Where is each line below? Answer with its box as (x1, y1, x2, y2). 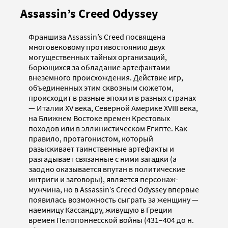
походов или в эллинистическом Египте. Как (28, 123, 187, 134)
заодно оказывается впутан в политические (28, 164, 185, 175)
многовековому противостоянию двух (28, 42, 165, 52)
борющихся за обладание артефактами (28, 62, 170, 73)
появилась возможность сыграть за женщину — (28, 194, 198, 205)
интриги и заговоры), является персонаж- (28, 174, 178, 185)
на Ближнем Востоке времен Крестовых (28, 113, 170, 124)
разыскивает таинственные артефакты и (28, 144, 174, 154)
